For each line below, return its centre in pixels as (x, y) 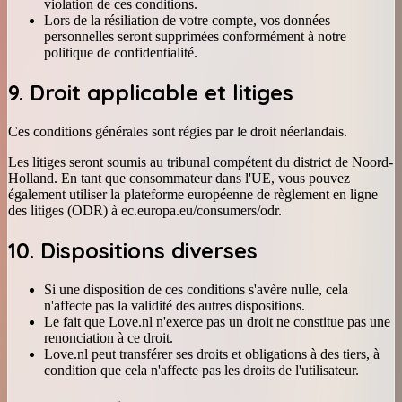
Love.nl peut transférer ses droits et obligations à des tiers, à (212, 354)
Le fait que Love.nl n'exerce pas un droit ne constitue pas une (217, 321)
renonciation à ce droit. (109, 337)
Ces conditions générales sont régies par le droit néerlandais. (178, 132)
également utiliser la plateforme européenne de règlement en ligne (193, 195)
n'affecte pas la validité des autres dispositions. (175, 305)
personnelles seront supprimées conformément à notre (195, 37)
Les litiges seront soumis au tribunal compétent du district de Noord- (201, 162)
